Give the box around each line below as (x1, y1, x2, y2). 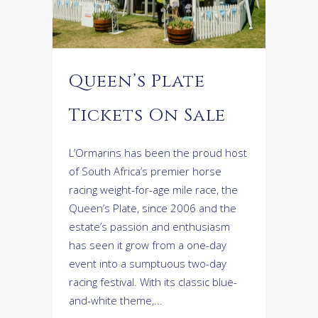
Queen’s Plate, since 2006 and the (69, 201, 236, 216)
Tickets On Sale (69, 104, 226, 128)
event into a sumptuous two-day (69, 256, 226, 271)
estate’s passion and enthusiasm (69, 219, 230, 234)
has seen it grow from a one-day (69, 238, 226, 253)
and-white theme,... (69, 293, 163, 308)
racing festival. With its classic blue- (69, 275, 237, 290)
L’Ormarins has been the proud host (69, 146, 247, 160)
